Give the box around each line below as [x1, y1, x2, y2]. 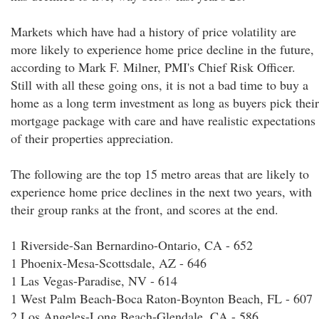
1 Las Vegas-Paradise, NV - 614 [11, 272, 177, 289]
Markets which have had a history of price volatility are [11, 23, 296, 40]
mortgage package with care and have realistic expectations [11, 112, 315, 129]
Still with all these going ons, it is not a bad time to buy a [11, 76, 308, 93]
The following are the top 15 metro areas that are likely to [11, 165, 309, 182]
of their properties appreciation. [11, 130, 174, 147]
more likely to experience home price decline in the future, [11, 41, 314, 58]
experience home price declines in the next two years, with [11, 183, 312, 200]
